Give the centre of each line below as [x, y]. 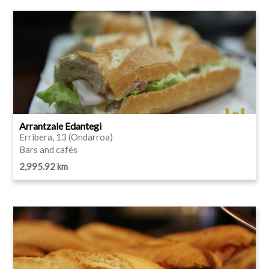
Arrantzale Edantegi [60, 125]
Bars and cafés [48, 149]
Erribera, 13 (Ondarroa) [66, 137]
